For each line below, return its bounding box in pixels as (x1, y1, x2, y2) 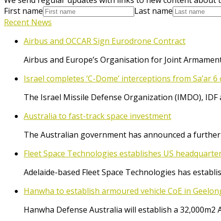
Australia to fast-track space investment (24, 110, 171, 121)
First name (4, 5, 43, 16)
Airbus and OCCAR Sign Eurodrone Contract (24, 35, 185, 46)
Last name (134, 5, 173, 16)
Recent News (4, 16, 52, 28)
